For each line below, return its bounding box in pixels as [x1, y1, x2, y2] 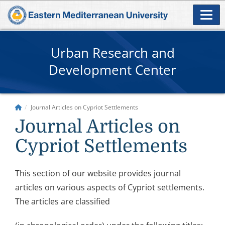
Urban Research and [50, 43, 175, 62]
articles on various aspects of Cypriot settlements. [15, 181, 204, 193]
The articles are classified [15, 195, 110, 207]
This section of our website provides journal [15, 167, 181, 179]
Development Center [49, 60, 176, 79]
